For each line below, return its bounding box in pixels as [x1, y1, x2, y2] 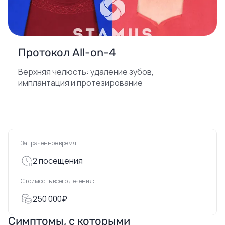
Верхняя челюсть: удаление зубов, [18, 66, 154, 77]
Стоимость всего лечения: [21, 177, 94, 185]
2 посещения [33, 155, 83, 166]
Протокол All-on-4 [18, 46, 116, 59]
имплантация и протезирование [18, 77, 143, 88]
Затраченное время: [21, 139, 78, 147]
